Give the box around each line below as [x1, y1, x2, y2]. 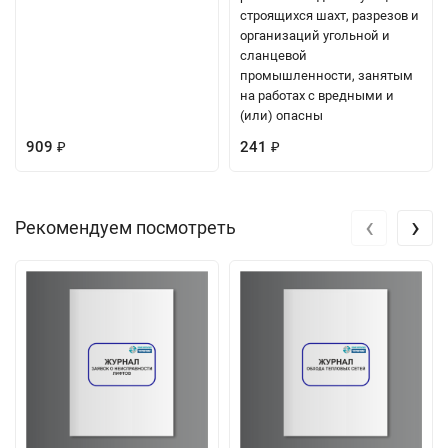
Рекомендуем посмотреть [15, 216, 236, 238]
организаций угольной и [240, 27, 390, 43]
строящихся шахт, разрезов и [240, 7, 419, 23]
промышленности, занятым [240, 67, 413, 83]
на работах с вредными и [240, 87, 394, 103]
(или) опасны [240, 107, 323, 123]
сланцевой [240, 47, 307, 63]
